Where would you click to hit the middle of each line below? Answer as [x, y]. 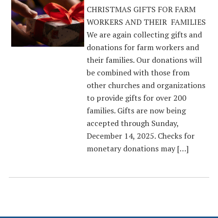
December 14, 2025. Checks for [140, 136]
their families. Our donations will [144, 60]
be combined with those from [138, 73]
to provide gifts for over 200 [136, 98]
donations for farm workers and [143, 47]
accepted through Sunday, [132, 123]
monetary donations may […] [137, 148]
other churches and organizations [146, 85]
